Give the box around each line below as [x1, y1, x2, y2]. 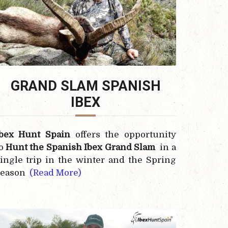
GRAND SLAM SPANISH [10, 77, 161, 94]
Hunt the [6, 142, 46, 152]
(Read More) [29, 167, 81, 178]
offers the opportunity [70, 129, 176, 139]
